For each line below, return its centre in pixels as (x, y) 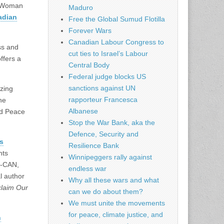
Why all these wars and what (114, 180)
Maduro (81, 8)
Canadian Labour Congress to (116, 42)
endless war (87, 169)
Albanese (83, 111)
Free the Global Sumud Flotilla (117, 19)
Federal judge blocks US (107, 77)
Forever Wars (90, 31)
